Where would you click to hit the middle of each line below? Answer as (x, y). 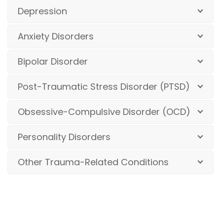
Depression (42, 11)
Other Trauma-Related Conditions (93, 162)
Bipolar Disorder (53, 61)
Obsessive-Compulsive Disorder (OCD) (104, 111)
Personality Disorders (64, 137)
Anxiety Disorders (56, 36)
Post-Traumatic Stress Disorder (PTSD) (104, 86)
